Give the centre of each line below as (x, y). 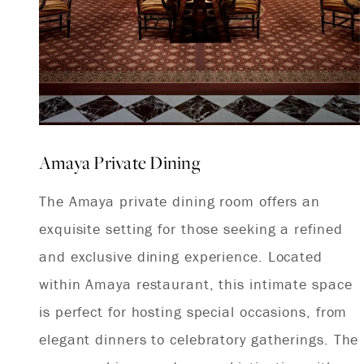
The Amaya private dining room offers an (180, 201)
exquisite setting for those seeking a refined (191, 229)
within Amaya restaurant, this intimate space (196, 284)
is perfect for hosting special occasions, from (193, 312)
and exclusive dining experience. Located (181, 257)
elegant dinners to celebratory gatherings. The (199, 340)
